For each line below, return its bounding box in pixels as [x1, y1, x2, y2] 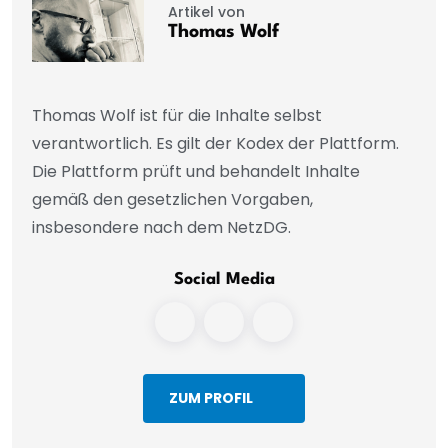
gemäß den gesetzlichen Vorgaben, [32, 187, 313, 211]
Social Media [173, 270, 275, 288]
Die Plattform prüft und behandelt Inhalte [32, 159, 360, 183]
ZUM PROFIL [169, 388, 254, 409]
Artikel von [167, 2, 245, 23]
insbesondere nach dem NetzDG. [32, 215, 291, 239]
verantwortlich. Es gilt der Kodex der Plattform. [32, 131, 399, 155]
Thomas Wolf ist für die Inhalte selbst [32, 103, 322, 127]
